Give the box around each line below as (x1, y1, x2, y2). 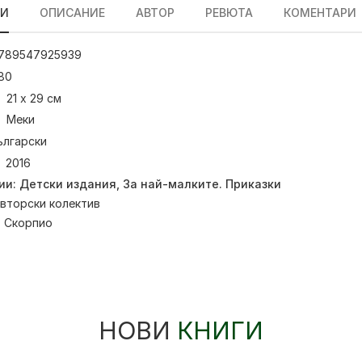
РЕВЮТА (205, 6, 253, 19)
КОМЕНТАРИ (284, 6, 356, 19)
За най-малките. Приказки (123, 176, 281, 191)
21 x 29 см (6, 90, 62, 105)
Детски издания (19, 176, 116, 191)
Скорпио (4, 215, 53, 229)
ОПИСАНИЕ (40, 6, 105, 19)
